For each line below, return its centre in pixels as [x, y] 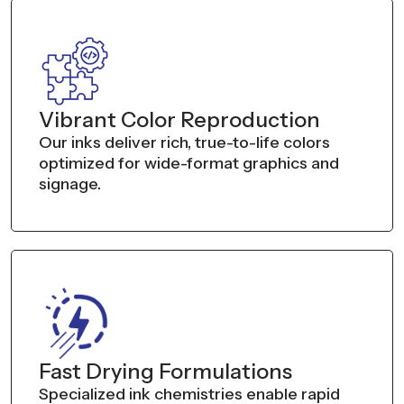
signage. [70, 184]
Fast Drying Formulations [165, 371]
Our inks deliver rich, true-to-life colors [184, 142]
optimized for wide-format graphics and [189, 163]
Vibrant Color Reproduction [179, 119]
